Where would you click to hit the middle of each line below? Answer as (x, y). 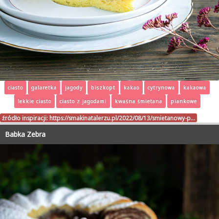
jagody (74, 87)
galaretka (44, 87)
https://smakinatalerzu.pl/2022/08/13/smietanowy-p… (122, 118)
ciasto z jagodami (83, 101)
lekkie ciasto (34, 101)
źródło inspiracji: (26, 118)
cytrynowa (161, 87)
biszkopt (103, 87)
